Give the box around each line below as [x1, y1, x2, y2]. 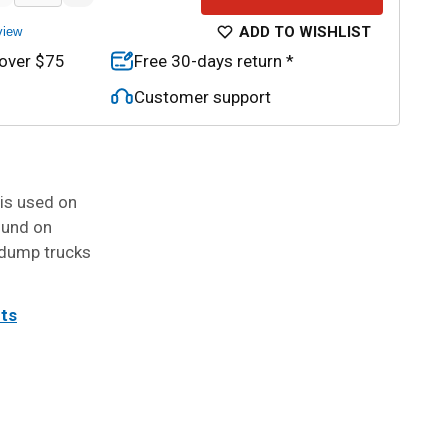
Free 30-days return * [134, 51, 294, 71]
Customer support [134, 87, 271, 107]
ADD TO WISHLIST [239, 23, 371, 41]
